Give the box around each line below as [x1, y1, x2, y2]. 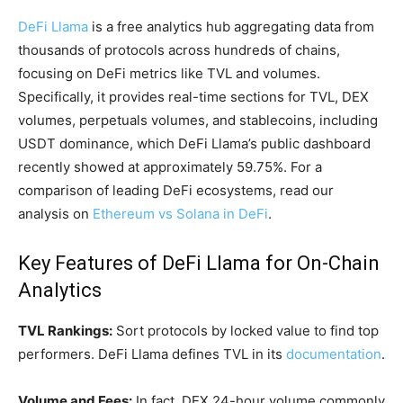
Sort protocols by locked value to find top [112, 322, 379, 339]
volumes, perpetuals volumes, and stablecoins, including [18, 112, 378, 129]
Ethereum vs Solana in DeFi [93, 205, 268, 222]
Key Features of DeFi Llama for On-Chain [18, 252, 380, 274]
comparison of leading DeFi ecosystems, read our [18, 182, 334, 199]
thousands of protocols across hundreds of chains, [18, 41, 340, 58]
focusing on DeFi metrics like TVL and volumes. [18, 65, 320, 82]
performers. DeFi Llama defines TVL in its [18, 345, 286, 363]
